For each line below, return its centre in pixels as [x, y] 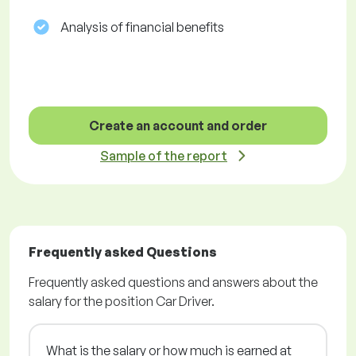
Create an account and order [178, 126]
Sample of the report [164, 156]
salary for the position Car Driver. [122, 302]
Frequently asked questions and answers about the [173, 282]
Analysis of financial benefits [142, 27]
